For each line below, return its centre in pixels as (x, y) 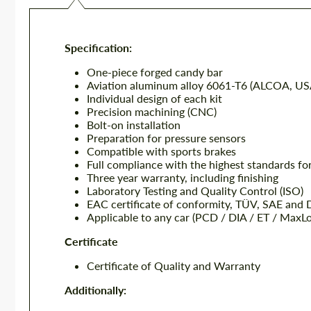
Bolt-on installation (134, 125)
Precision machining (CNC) (152, 111)
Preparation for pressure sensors (166, 138)
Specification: (98, 48)
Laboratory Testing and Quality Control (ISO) (195, 191)
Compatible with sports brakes (161, 151)
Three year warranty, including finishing (183, 177)
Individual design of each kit (154, 98)
